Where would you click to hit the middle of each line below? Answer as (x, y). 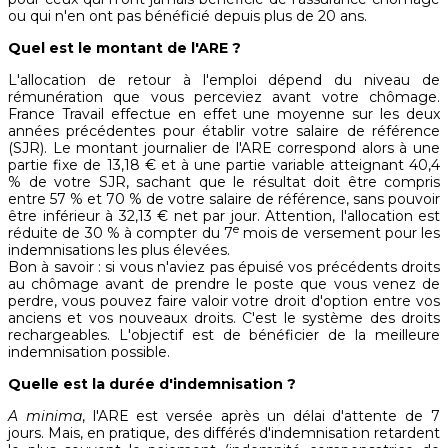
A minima (45, 416)
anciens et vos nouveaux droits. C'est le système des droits (224, 318)
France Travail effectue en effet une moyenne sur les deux (224, 114)
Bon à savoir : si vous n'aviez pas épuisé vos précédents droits (224, 267)
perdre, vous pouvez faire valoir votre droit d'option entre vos (224, 301)
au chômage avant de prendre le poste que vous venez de (224, 284)
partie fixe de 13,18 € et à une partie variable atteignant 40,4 (224, 165)
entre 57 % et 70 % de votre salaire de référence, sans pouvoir (224, 199)
